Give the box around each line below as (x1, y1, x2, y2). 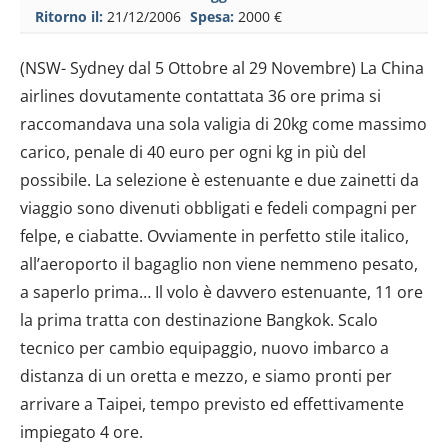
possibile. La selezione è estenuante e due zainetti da (20, 168, 419, 191)
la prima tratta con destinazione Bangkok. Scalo (20, 308, 378, 331)
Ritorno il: (35, 6, 103, 26)
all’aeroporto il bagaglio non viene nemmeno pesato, (20, 252, 418, 275)
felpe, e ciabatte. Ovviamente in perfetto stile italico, (20, 224, 409, 247)
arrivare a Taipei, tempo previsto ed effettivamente (20, 392, 404, 415)
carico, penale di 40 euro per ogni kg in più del (20, 140, 366, 163)
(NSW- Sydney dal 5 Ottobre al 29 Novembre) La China (20, 56, 424, 79)
